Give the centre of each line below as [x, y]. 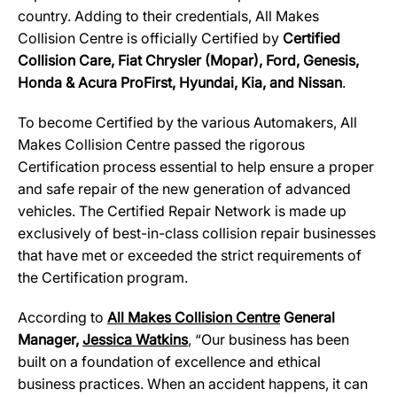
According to [62, 317]
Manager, [50, 339]
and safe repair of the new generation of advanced [184, 189]
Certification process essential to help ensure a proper [196, 167]
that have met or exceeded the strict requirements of [190, 255]
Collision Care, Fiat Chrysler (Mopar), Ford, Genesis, [188, 60]
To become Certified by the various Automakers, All [187, 122]
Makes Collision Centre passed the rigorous [161, 144]
